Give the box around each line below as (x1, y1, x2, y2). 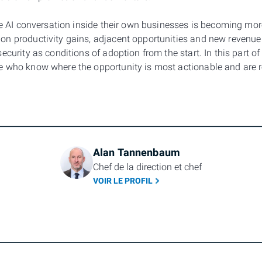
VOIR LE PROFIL (92, 174, 153, 187)
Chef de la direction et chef (92, 160, 202, 174)
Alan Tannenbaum (92, 144, 181, 161)
